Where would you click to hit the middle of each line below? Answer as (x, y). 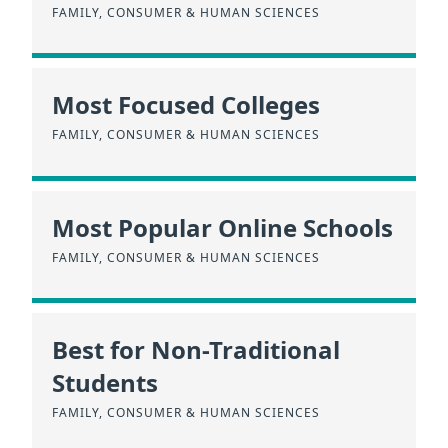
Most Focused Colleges (186, 105)
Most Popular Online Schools (222, 227)
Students (105, 382)
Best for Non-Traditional (196, 349)
